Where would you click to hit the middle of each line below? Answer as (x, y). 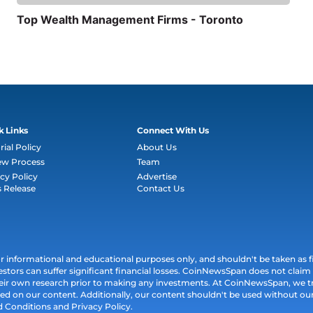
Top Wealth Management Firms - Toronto (130, 20)
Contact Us (161, 189)
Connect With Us (173, 131)
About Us (157, 147)
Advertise (157, 177)
